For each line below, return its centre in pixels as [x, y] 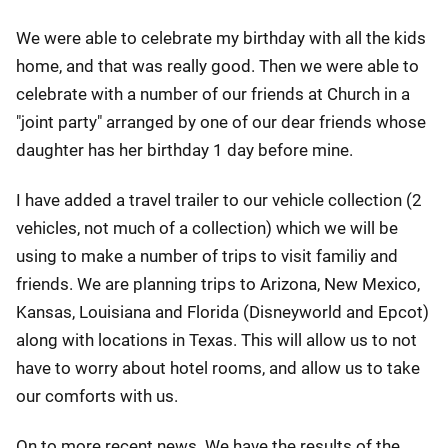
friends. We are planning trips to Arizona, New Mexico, [218, 284]
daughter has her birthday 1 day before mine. [184, 150]
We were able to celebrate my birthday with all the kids [221, 38]
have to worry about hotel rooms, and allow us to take [218, 368]
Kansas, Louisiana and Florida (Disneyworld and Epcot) [222, 312]
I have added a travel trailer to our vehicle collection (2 [219, 200]
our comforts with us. [97, 396]
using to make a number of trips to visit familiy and [207, 256]
